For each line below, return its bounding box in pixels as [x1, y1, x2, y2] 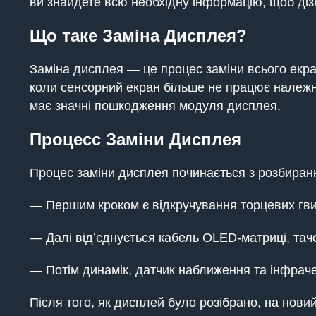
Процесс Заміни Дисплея [30, 130, 241, 149]
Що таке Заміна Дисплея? [30, 26, 247, 45]
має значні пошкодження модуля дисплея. [30, 99, 281, 113]
